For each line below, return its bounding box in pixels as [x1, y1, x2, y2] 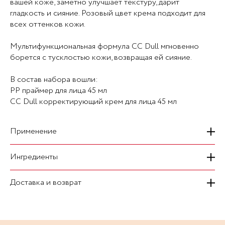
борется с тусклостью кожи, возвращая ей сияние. [10, 52, 192, 63]
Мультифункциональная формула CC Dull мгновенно [10, 41, 199, 52]
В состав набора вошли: [10, 74, 98, 85]
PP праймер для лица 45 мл [10, 85, 107, 96]
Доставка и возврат [10, 177, 81, 188]
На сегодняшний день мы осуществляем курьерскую [10, 204, 198, 215]
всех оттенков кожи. [10, 19, 85, 30]
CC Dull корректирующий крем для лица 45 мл [10, 96, 177, 107]
